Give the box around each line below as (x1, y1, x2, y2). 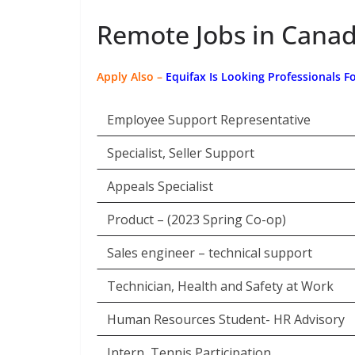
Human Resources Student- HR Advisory (107, 311, 345, 328)
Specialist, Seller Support (107, 144, 254, 162)
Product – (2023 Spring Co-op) (107, 211, 286, 228)
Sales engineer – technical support (107, 244, 312, 261)
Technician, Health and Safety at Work (107, 277, 334, 295)
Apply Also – (97, 69, 162, 84)
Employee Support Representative (107, 111, 311, 128)
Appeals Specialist (107, 177, 213, 195)
